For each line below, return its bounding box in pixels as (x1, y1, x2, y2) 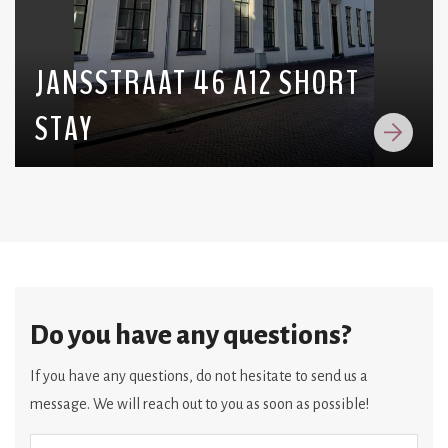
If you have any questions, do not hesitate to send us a (30, 367, 368, 384)
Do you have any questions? (30, 321, 351, 351)
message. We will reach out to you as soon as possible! (30, 395, 369, 412)
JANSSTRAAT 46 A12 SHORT (35, 60, 360, 107)
